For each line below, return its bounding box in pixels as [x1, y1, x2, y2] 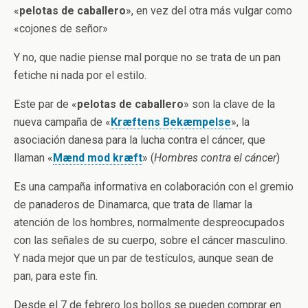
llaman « [14, 151, 53, 164]
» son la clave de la [184, 98, 275, 111]
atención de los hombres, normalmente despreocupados [14, 216, 285, 229]
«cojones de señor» [14, 22, 108, 35]
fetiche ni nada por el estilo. [14, 69, 146, 82]
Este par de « [14, 98, 77, 111]
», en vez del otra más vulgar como [126, 4, 292, 17]
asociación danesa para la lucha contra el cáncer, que [14, 133, 265, 146]
